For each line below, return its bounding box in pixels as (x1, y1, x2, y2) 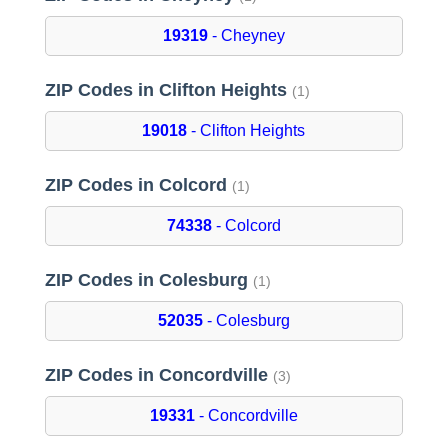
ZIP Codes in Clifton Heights (44, 80, 292, 101)
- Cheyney (207, 27, 285, 45)
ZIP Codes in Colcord (44, 175, 232, 196)
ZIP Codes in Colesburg (44, 270, 253, 291)
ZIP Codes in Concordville (44, 365, 273, 386)
